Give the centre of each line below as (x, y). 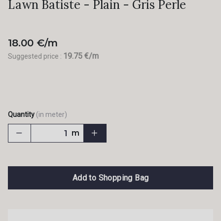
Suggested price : (36, 56)
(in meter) (52, 115)
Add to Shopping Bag (110, 178)
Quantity (21, 115)
